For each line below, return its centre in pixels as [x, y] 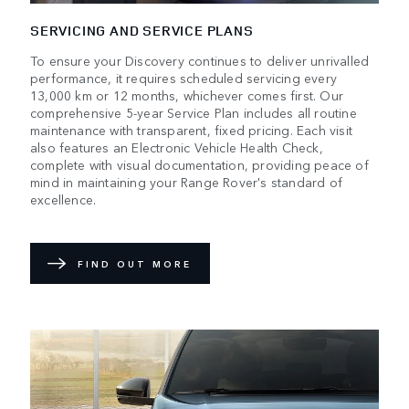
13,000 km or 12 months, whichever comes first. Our [187, 95]
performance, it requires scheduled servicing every [184, 78]
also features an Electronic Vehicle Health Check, [177, 147]
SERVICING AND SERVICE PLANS [142, 31]
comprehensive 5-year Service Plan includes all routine [194, 113]
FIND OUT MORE [135, 263]
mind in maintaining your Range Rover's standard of [187, 182]
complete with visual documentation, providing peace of [199, 165]
